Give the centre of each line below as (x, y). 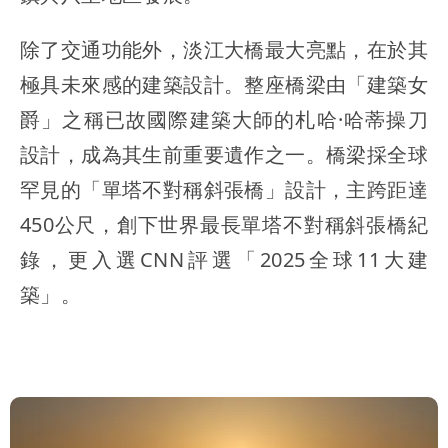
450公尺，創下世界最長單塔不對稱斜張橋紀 (224, 224)
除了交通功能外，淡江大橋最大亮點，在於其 (224, 49)
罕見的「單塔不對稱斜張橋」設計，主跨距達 (224, 189)
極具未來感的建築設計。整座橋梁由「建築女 (224, 84)
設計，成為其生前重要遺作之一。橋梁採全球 (224, 154)
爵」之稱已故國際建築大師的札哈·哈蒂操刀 (224, 119)
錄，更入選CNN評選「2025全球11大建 (224, 259)
